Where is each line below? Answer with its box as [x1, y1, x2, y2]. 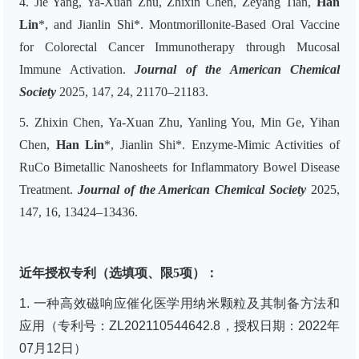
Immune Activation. [19, 63, 135, 77]
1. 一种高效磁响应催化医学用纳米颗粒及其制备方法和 [19, 296, 340, 311]
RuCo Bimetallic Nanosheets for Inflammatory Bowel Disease [19, 160, 340, 175]
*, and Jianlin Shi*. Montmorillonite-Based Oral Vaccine [38, 18, 340, 32]
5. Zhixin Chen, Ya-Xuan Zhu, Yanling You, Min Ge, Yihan [19, 115, 340, 130]
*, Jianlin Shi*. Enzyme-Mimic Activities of [104, 138, 341, 152]
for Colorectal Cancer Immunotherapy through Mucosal [19, 40, 340, 54]
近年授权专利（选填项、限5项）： [19, 266, 218, 280]
